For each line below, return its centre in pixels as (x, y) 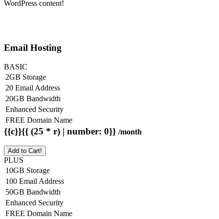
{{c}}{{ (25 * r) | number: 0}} (61, 131)
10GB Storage (28, 171)
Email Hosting (33, 47)
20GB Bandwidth (33, 98)
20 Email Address (33, 88)
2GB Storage (26, 77)
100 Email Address (35, 181)
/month (130, 131)
